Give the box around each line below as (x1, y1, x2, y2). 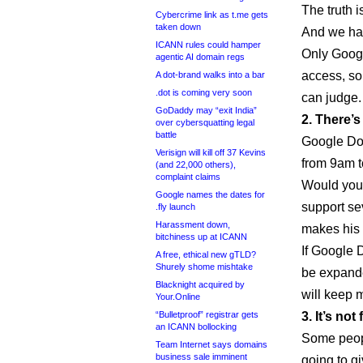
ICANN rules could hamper (156, 40, 261, 49)
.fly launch (156, 202, 195, 211)
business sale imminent (156, 352, 247, 361)
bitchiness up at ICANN (156, 232, 247, 241)
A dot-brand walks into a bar (156, 70, 265, 79)
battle (156, 130, 177, 139)
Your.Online (156, 292, 200, 301)
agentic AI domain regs (156, 52, 245, 62)
